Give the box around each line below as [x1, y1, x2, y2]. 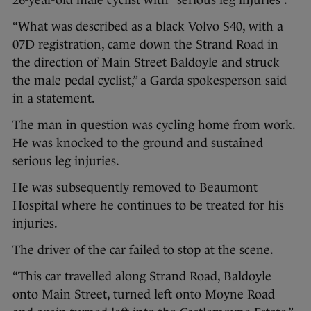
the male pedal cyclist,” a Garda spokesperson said [12, 73, 287, 87]
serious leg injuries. [12, 153, 119, 168]
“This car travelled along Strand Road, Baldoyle [12, 269, 271, 283]
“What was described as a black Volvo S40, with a [12, 19, 283, 33]
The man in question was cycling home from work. [12, 117, 295, 132]
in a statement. [12, 91, 95, 106]
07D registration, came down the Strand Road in [12, 37, 278, 51]
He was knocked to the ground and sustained [12, 135, 263, 150]
